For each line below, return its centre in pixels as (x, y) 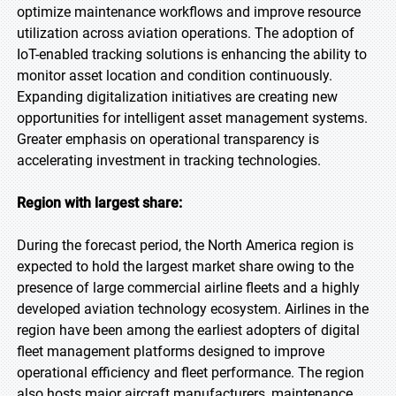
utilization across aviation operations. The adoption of (186, 33)
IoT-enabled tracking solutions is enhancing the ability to (192, 54)
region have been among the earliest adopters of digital (188, 330)
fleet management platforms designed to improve (171, 351)
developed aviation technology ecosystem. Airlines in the (193, 309)
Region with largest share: (99, 203)
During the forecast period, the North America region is (185, 245)
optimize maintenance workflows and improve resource (189, 12)
